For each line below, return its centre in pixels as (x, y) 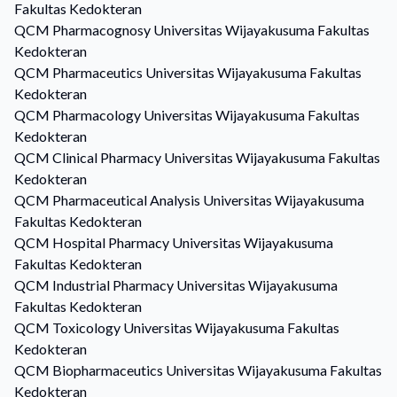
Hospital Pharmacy (111, 242)
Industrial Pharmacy (113, 285)
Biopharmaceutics (108, 370)
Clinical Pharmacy (107, 157)
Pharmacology (97, 115)
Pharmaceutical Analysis (126, 200)
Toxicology (86, 327)
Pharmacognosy (101, 30)
